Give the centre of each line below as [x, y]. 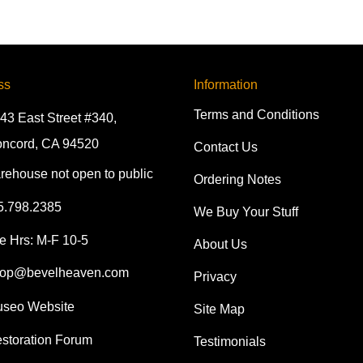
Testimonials [230, 342]
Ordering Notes [237, 180]
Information [226, 85]
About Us [220, 245]
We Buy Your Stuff [246, 212]
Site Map [219, 310]
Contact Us [226, 147]
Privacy [215, 277]
